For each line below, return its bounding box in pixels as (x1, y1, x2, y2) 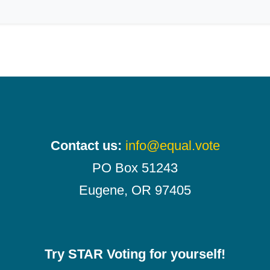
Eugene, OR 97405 (79, 182, 191, 198)
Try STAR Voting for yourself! (45, 246, 225, 262)
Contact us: (50, 137, 122, 153)
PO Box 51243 (92, 160, 178, 175)
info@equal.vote (125, 137, 220, 153)
